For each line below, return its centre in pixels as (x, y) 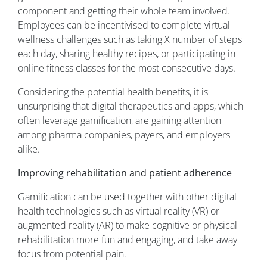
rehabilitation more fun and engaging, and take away (128, 240)
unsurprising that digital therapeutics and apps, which (131, 106)
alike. (29, 149)
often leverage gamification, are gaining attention (119, 121)
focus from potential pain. (72, 254)
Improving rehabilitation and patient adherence (125, 173)
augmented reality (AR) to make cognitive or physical (128, 226)
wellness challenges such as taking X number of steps (130, 40)
